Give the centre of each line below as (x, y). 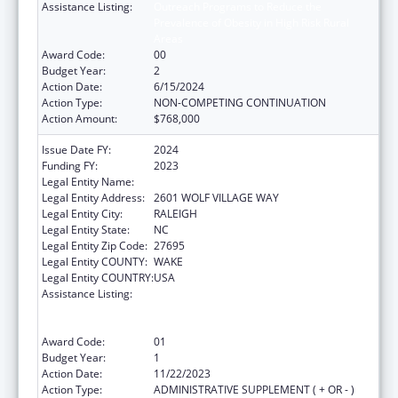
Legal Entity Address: (93, 197)
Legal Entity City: (82, 213)
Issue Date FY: (76, 149)
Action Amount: (80, 118)
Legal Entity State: (86, 229)
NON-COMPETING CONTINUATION (240, 102)
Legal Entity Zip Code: (95, 245)
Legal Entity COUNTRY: (98, 277)
